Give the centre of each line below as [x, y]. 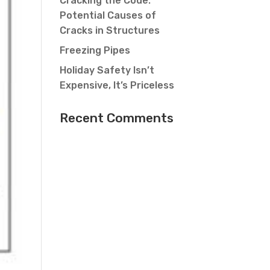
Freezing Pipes [95, 50]
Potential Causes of [108, 15]
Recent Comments [116, 118]
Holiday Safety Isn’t [107, 70]
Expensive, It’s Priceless [117, 85]
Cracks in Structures [109, 30]
